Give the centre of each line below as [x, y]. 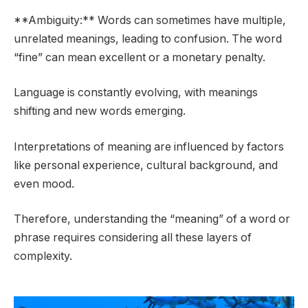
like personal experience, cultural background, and [146, 165]
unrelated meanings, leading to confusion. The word [148, 38]
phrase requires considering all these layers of [133, 238]
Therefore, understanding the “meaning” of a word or [152, 219]
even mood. [44, 184]
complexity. [43, 256]
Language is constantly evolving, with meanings [136, 93]
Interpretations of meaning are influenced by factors [149, 146]
